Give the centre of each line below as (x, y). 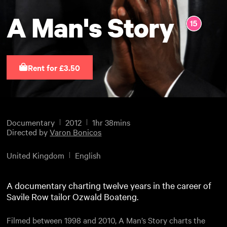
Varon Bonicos (76, 132)
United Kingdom (36, 155)
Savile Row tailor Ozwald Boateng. (73, 196)
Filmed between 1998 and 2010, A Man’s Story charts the (106, 220)
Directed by (28, 132)
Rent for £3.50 (54, 67)
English (88, 155)
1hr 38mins (111, 122)
